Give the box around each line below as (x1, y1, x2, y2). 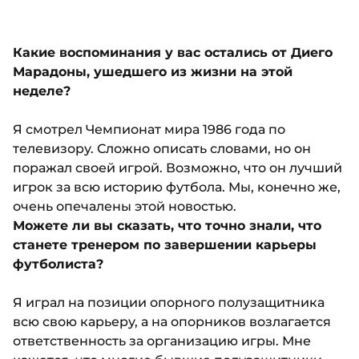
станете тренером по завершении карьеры (13, 237, 317, 253)
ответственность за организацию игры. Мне (13, 333, 311, 349)
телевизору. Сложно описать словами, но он (13, 141, 311, 157)
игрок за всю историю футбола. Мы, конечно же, (13, 179, 341, 196)
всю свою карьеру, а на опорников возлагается (13, 314, 331, 330)
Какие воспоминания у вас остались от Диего (13, 45, 333, 61)
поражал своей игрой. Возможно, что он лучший (13, 160, 342, 176)
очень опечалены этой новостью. (13, 199, 236, 215)
